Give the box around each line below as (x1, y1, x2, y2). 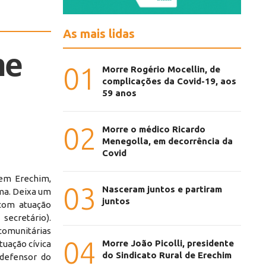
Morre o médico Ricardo (102, 124, 205, 135)
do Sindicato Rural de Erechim (102, 250, 232, 261)
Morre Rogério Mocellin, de (102, 64, 220, 75)
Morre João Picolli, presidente (102, 238, 234, 249)
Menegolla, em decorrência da (102, 136, 233, 147)
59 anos (102, 88, 137, 99)
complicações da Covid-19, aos (102, 76, 236, 87)
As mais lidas (63, 27, 135, 41)
